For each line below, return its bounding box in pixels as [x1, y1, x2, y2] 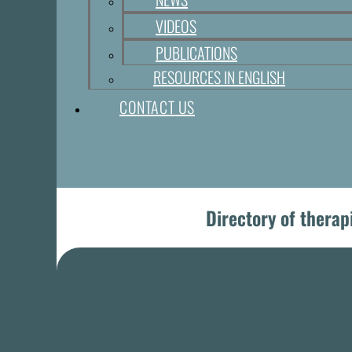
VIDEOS [156, 14, 196, 38]
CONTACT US [119, 95, 195, 119]
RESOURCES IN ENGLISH [153, 65, 285, 90]
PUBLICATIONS [156, 41, 237, 65]
